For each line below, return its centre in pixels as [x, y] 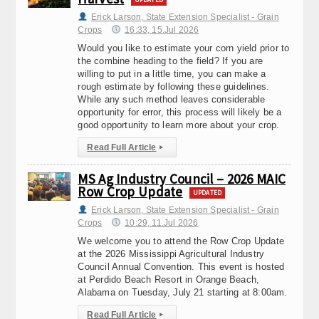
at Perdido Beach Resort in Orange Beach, [169, 279]
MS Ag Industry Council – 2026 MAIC [182, 179]
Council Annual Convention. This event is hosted [181, 267]
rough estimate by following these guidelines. [174, 87]
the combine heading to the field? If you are [170, 61]
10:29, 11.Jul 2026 [162, 223]
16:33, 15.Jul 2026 [162, 30]
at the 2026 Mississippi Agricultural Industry [171, 254]
